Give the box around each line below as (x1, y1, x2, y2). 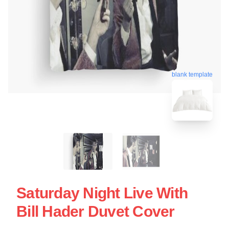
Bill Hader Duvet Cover (16, 202, 175, 220)
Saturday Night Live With (16, 184, 188, 201)
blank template (172, 70, 213, 78)
